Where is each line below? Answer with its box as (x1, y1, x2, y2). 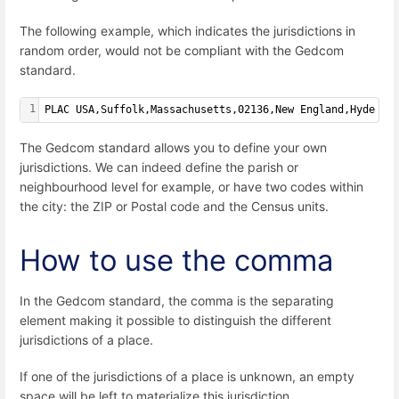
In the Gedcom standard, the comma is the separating (20, 293, 334, 308)
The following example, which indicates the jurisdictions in (20, 23, 355, 38)
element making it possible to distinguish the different (20, 313, 331, 328)
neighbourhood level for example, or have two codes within (20, 178, 363, 194)
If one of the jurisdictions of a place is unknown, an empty (20, 369, 354, 385)
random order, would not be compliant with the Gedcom (20, 43, 344, 58)
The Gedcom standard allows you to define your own (20, 139, 327, 155)
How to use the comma (20, 241, 333, 278)
